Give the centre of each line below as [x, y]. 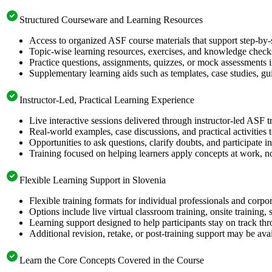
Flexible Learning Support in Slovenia [93, 180]
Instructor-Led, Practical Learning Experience [107, 100]
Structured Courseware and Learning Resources [111, 19]
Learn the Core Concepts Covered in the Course [112, 260]
